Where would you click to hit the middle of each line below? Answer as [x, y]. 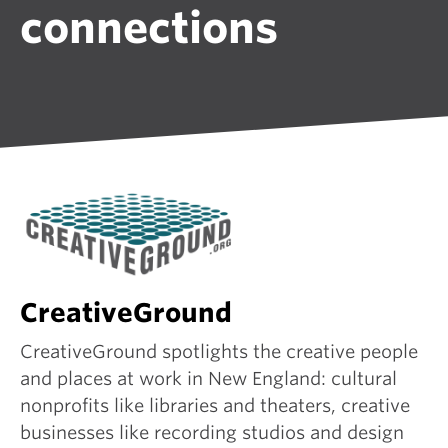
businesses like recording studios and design [212, 433]
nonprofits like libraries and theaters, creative [215, 406]
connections [149, 28]
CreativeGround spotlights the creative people [219, 352]
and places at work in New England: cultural [208, 379]
